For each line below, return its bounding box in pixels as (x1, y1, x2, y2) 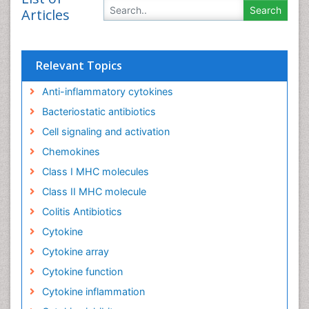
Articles (21, 6, 70, 24)
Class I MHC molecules (41, 166, 149, 177)
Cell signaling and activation (41, 126, 170, 137)
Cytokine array (41, 246, 109, 257)
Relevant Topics (36, 58, 122, 73)
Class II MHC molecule (41, 186, 146, 197)
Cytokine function (41, 266, 123, 277)
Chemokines (41, 146, 100, 157)
